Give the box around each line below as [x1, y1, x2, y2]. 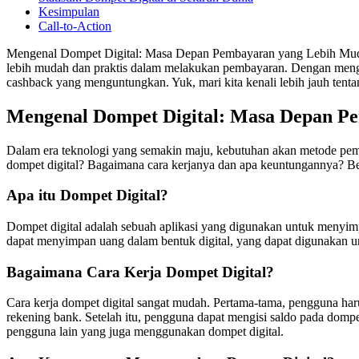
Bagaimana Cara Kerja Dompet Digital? [6, 263, 274, 280]
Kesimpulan [38, 4, 99, 18]
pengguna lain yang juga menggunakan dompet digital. [6, 325, 284, 339]
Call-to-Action [38, 18, 111, 33]
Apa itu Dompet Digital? [6, 187, 168, 204]
